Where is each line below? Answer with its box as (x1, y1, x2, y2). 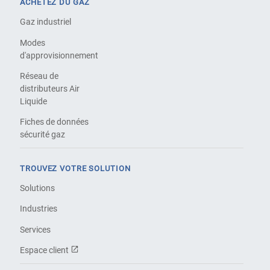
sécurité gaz (20, 130, 66, 140)
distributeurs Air (20, 84, 80, 93)
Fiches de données (20, 117, 89, 127)
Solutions (20, 183, 55, 193)
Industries (20, 204, 58, 214)
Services (20, 224, 51, 234)
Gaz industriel (20, 17, 72, 27)
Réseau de (20, 71, 59, 81)
